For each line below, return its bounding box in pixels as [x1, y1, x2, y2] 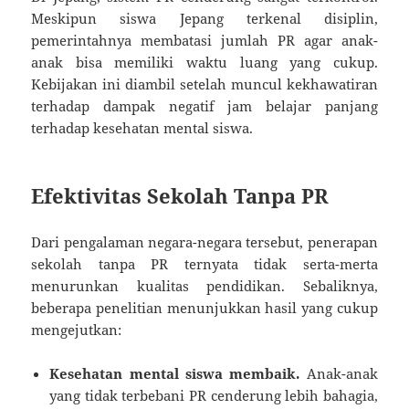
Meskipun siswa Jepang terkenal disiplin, [31, 8, 378, 27]
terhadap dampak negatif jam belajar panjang [31, 96, 378, 115]
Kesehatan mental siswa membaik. [49, 363, 300, 383]
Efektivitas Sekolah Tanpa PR [31, 181, 330, 209]
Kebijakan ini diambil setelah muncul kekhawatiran [31, 74, 378, 93]
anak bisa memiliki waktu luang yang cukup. [31, 52, 378, 71]
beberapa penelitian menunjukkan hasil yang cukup [31, 298, 378, 317]
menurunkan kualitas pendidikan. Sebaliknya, [31, 276, 378, 295]
